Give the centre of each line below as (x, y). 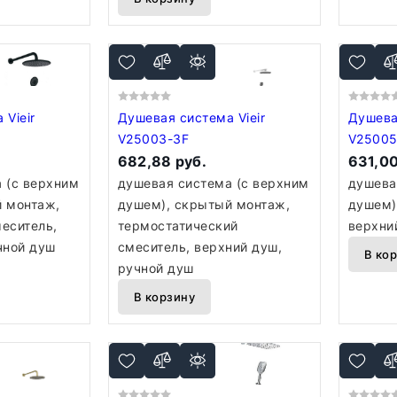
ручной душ (156, 268)
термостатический (178, 226)
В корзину (164, 297)
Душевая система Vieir (178, 117)
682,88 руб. (162, 161)
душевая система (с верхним (213, 183)
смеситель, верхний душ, (200, 247)
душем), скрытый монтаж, (204, 204)
